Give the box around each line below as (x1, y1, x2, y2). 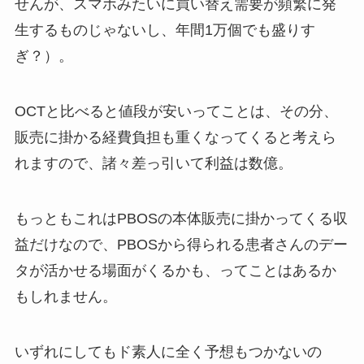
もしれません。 (14, 288, 117, 305)
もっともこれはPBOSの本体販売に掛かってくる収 (14, 210, 348, 227)
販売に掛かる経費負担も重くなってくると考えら (14, 129, 336, 146)
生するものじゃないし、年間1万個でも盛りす (14, 22, 315, 39)
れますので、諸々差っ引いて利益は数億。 (14, 155, 292, 172)
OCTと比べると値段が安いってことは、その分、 (14, 103, 338, 120)
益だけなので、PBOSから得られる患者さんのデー (14, 236, 348, 253)
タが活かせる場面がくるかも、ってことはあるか (14, 262, 336, 279)
